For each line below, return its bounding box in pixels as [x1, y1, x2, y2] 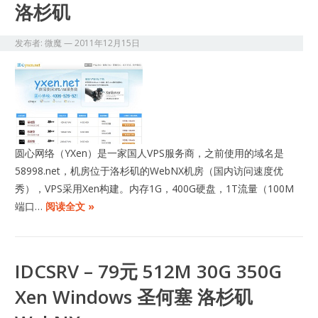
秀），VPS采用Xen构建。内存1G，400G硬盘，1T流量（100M [15, 182, 295, 196]
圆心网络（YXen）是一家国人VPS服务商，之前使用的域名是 [15, 146, 285, 160]
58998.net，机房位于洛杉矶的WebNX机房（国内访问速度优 [15, 164, 284, 178]
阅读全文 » [45, 199, 95, 214]
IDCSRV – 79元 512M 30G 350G [15, 258, 283, 285]
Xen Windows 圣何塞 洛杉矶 [15, 284, 253, 310]
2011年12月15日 [75, 36, 141, 49]
